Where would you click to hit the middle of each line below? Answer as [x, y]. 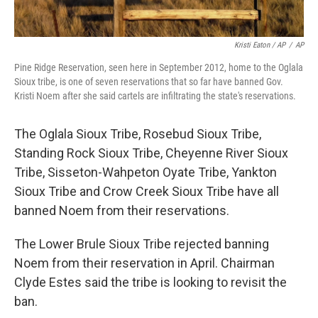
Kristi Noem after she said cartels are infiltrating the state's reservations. [155, 96]
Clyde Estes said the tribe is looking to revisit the [150, 282]
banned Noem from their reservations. [122, 210]
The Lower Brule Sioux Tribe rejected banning [142, 244]
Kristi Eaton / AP [260, 45]
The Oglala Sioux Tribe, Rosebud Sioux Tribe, [138, 134]
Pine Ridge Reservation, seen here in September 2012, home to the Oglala [159, 67]
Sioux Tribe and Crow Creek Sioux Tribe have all [147, 191]
